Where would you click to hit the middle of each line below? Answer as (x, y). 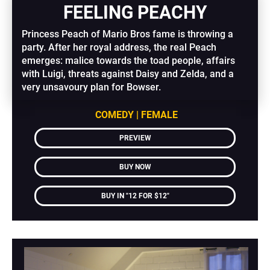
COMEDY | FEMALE (136, 115)
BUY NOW (135, 167)
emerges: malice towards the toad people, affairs (129, 61)
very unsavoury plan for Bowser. (92, 87)
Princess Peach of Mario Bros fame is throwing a (128, 34)
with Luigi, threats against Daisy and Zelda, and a (128, 74)
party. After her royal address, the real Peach (119, 48)
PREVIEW (135, 138)
